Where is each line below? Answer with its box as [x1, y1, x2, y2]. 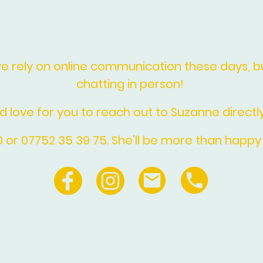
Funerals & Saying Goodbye [153, 5, 163, 18]
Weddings [194, 5, 245, 18]
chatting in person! [76, 75, 187, 92]
